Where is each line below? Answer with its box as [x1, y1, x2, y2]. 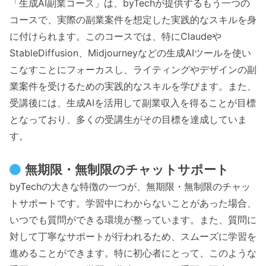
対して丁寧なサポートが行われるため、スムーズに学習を [9, 230, 256, 242]
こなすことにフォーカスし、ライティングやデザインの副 [9, 64, 256, 75]
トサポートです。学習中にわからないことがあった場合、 [9, 197, 256, 209]
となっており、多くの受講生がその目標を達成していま [9, 113, 247, 125]
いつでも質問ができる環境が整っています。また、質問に [9, 213, 256, 226]
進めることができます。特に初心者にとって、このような [9, 246, 256, 259]
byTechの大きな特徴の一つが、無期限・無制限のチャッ [9, 180, 251, 192]
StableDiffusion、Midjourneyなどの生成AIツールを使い [9, 47, 251, 59]
